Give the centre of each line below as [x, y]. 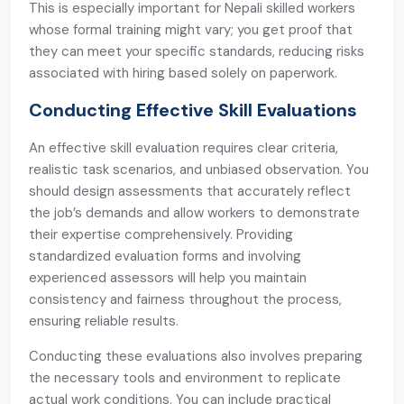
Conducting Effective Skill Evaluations [193, 110]
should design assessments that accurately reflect [190, 191]
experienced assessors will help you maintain [168, 278]
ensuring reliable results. [104, 321]
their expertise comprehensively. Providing [161, 234]
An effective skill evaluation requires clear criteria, [184, 148]
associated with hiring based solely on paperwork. [183, 73]
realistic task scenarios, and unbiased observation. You [199, 170]
